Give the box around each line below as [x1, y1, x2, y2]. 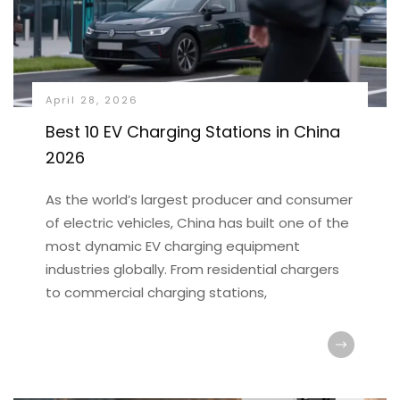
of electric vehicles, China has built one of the [45, 213, 349, 232]
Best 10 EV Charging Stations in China [45, 121, 340, 143]
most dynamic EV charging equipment [45, 237, 300, 255]
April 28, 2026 [45, 93, 138, 107]
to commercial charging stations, [45, 283, 267, 302]
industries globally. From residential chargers [45, 260, 339, 279]
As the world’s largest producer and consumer [45, 190, 353, 209]
